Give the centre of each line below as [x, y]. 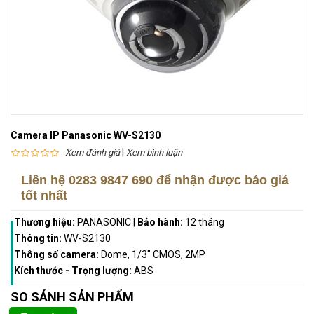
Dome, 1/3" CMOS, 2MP [153, 255]
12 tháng [205, 223]
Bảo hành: [161, 223]
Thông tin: [39, 239]
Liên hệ [45, 180]
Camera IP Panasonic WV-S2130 [86, 136]
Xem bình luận [154, 153]
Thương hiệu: [46, 223]
